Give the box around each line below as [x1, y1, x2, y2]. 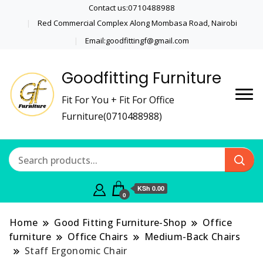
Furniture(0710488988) [62, 110, 162, 123]
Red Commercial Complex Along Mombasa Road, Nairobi [37, 17, 237, 28]
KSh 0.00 [137, 184, 164, 193]
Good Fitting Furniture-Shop [54, 216, 186, 230]
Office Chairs [67, 230, 129, 244]
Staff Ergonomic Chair [25, 244, 127, 258]
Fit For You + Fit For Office [62, 93, 174, 107]
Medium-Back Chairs [144, 230, 240, 244]
